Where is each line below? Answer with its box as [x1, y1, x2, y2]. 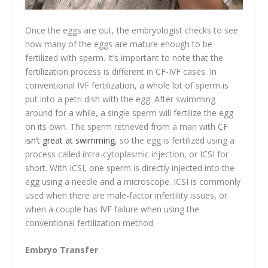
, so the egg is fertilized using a [115, 134, 235, 146]
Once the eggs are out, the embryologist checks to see [25, 24, 239, 36]
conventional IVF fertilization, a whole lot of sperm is [25, 79, 229, 91]
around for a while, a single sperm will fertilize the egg [25, 106, 234, 118]
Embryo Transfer [25, 244, 99, 256]
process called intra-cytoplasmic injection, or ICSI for [25, 148, 229, 160]
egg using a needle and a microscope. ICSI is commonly [25, 175, 241, 187]
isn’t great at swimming [25, 134, 115, 146]
